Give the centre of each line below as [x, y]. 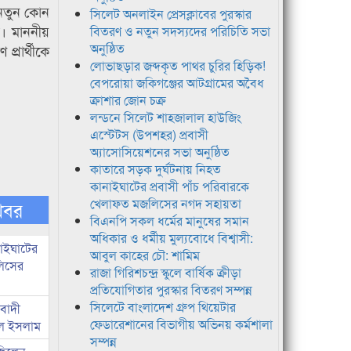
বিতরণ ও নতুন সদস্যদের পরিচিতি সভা [180, 31]
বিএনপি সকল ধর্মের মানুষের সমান [169, 221]
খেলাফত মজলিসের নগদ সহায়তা [165, 204]
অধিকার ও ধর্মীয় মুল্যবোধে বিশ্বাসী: [171, 238]
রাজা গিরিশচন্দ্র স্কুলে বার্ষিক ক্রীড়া [165, 273]
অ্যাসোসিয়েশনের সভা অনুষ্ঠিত [159, 152]
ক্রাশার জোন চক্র [128, 100]
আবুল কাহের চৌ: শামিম [145, 255]
